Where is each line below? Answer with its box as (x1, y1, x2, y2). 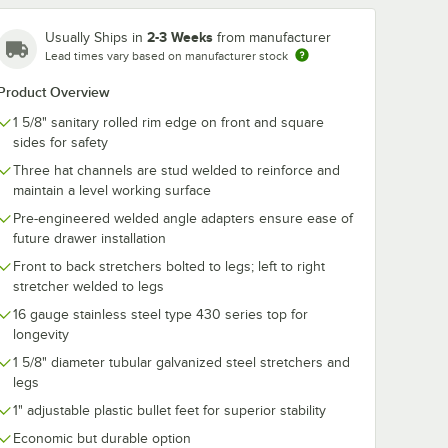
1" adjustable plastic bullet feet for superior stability (13, 402, 326, 418)
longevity (13, 326, 69, 342)
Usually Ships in (45, 29, 147, 45)
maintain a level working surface (13, 182, 211, 198)
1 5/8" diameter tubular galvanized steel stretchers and (13, 354, 350, 370)
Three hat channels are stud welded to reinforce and (13, 162, 340, 178)
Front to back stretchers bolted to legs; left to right (13, 258, 325, 274)
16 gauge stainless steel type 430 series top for (13, 306, 308, 322)
